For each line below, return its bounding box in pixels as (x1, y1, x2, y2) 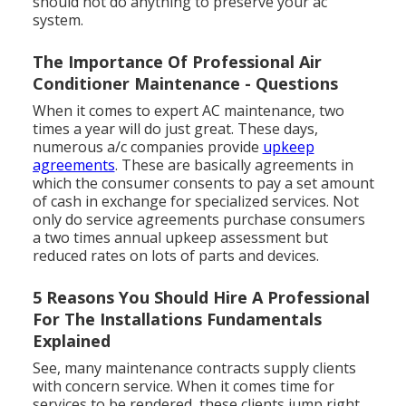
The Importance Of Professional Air (32, 51, 322, 73)
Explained (32, 330, 111, 353)
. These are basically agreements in (114, 155, 353, 176)
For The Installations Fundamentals (32, 308, 322, 331)
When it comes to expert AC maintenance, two (32, 101, 344, 121)
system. (32, 10, 83, 31)
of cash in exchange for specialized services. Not (32, 191, 359, 212)
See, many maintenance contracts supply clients (32, 358, 356, 379)
